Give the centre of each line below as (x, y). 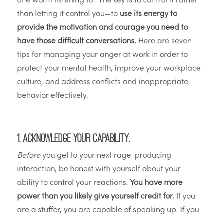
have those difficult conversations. (78, 42)
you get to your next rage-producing (106, 156)
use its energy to (148, 14)
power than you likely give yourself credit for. (96, 197)
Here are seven (165, 42)
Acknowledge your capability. (76, 138)
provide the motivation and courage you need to (102, 28)
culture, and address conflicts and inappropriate (103, 82)
